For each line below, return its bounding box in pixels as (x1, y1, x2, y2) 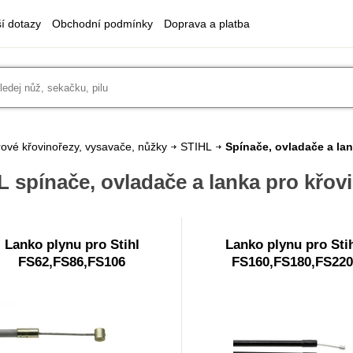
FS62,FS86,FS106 (18, 255, 125, 269)
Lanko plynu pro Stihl (4, 237, 139, 252)
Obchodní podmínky (52, 17, 153, 30)
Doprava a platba (164, 17, 250, 30)
